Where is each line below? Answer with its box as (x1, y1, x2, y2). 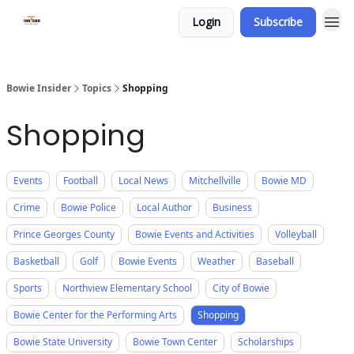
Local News (119, 174, 168, 187)
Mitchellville (189, 174, 241, 187)
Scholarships (238, 335, 294, 348)
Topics (82, 81, 111, 95)
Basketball (13, 254, 59, 268)
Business (213, 201, 252, 214)
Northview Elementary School (62, 281, 192, 295)
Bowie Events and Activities (135, 228, 254, 241)
